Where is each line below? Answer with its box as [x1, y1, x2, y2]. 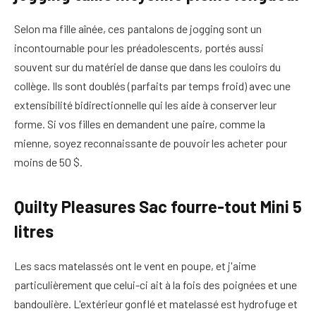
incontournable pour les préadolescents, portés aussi [14, 40, 264, 54]
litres [14, 220, 54, 241]
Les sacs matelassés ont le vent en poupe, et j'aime [14, 258, 256, 272]
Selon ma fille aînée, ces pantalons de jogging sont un [14, 21, 262, 35]
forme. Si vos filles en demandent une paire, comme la [14, 116, 265, 130]
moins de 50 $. [14, 154, 83, 169]
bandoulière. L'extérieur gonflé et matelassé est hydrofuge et [14, 296, 298, 310]
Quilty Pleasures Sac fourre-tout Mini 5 [14, 195, 302, 217]
